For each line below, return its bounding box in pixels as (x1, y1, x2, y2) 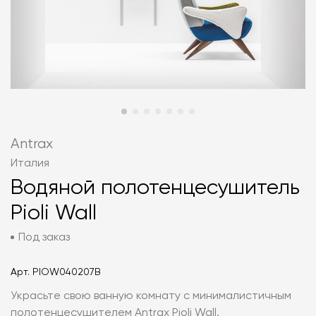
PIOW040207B (32, 267, 101, 277)
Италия (11, 158, 49, 169)
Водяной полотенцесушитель (11, 178, 300, 199)
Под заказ (18, 232, 70, 243)
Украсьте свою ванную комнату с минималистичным (11, 291, 291, 302)
